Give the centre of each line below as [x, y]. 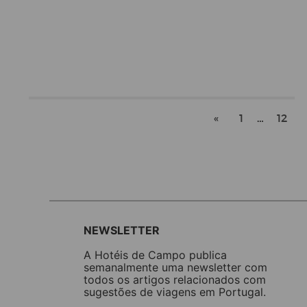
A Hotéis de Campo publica [155, 255]
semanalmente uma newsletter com [175, 267]
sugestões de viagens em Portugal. [175, 292]
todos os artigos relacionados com [175, 279]
